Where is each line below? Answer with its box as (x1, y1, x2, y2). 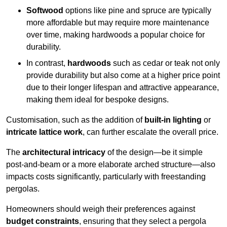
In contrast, (26, 59, 67, 68)
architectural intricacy (22, 148, 105, 157)
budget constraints (6, 217, 79, 226)
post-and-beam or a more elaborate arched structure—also (6, 160, 215, 169)
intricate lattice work (6, 128, 83, 137)
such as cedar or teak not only (111, 59, 220, 68)
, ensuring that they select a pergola (79, 217, 206, 226)
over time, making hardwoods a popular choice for (26, 30, 205, 40)
